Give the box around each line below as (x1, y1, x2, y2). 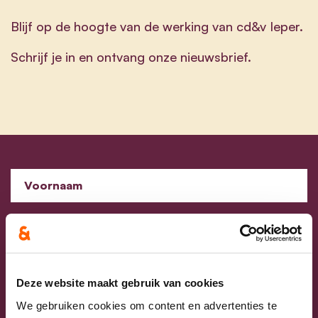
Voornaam (24, 177, 82, 192)
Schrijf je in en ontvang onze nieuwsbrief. (11, 48, 251, 65)
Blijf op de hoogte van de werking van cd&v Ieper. (11, 18, 303, 34)
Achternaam (24, 223, 93, 237)
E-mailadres (24, 268, 89, 283)
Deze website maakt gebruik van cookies (16, 277, 224, 289)
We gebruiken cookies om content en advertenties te (16, 299, 277, 312)
